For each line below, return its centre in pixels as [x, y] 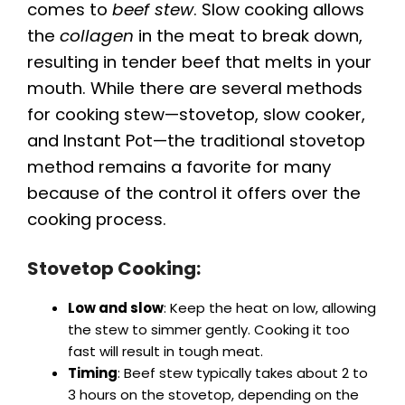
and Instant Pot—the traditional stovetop [196, 141]
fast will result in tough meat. [165, 351]
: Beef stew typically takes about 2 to [243, 372]
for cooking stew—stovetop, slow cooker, [196, 115]
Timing [93, 372]
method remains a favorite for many [179, 167]
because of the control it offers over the [194, 193]
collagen [97, 36]
